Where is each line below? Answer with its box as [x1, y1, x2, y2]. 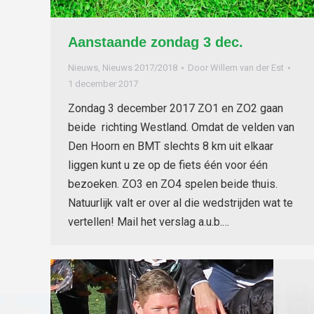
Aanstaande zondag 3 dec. [68, 34, 243, 50]
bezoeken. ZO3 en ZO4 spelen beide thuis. [68, 177, 278, 191]
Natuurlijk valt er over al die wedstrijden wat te [68, 196, 293, 210]
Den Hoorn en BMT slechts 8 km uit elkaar [68, 139, 273, 153]
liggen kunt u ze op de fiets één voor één [68, 158, 268, 172]
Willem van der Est [210, 62, 284, 74]
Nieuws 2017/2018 [102, 62, 177, 74]
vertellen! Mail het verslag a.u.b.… [68, 215, 229, 229]
